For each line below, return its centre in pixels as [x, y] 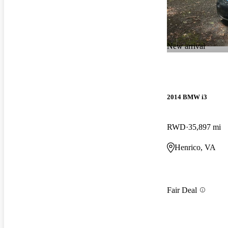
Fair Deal [182, 190]
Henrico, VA [195, 148]
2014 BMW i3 [187, 97]
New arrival [186, 46]
